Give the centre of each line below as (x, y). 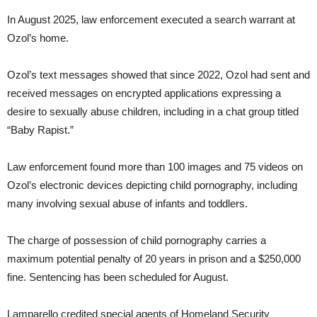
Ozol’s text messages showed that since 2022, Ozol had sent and (158, 74)
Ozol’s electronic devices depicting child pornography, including (152, 185)
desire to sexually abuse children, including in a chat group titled (153, 111)
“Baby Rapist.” (40, 129)
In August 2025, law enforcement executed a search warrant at (151, 19)
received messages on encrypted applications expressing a (144, 93)
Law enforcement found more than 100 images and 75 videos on (155, 166)
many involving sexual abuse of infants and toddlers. (127, 203)
